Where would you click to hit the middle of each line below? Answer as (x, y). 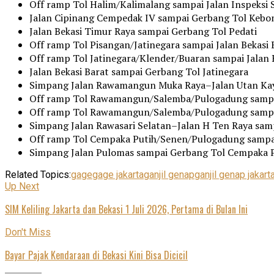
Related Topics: (38, 174)
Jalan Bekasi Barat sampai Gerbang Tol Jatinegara (139, 71)
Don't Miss (28, 232)
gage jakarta (118, 174)
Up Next (22, 186)
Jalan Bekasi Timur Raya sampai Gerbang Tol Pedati (143, 31)
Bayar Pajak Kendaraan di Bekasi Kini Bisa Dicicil (96, 255)
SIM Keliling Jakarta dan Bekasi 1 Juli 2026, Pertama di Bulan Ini (126, 209)
